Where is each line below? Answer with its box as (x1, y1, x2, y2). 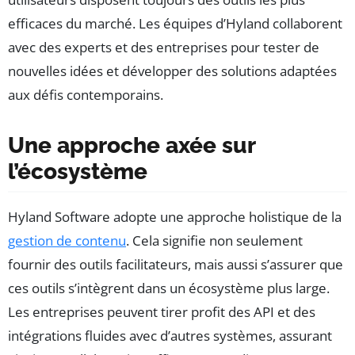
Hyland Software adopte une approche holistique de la (8, 208, 342, 227)
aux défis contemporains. (8, 86, 163, 105)
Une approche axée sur (8, 132, 256, 159)
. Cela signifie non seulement (126, 231, 303, 250)
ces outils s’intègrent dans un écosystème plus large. (8, 279, 330, 298)
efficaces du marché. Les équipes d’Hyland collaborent (8, 14, 342, 33)
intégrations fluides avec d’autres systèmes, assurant (8, 326, 332, 345)
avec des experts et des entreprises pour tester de (8, 38, 319, 57)
